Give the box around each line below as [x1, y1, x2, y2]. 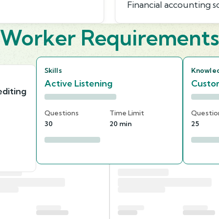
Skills [44, 66, 62, 75]
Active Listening [44, 77, 112, 89]
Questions [44, 108, 79, 117]
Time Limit [109, 108, 144, 117]
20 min [109, 119, 131, 128]
